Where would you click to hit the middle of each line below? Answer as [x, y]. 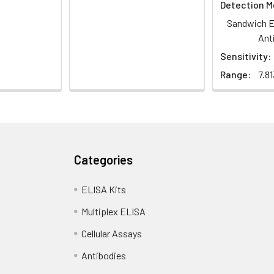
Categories [104, 159]
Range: [235, 74]
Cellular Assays [112, 233]
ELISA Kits [104, 189]
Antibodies [104, 255]
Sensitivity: [246, 56]
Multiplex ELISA [114, 211]
